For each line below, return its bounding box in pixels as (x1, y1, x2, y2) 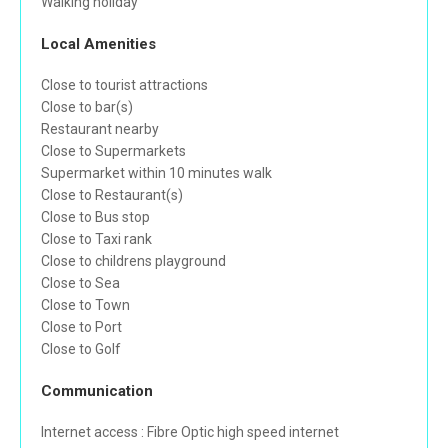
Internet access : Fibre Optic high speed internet (41, 424, 339, 441)
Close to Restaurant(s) (41, 187, 183, 204)
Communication (41, 382, 153, 401)
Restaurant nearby (41, 121, 159, 138)
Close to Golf (41, 341, 121, 358)
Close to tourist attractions (41, 77, 208, 94)
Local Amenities (41, 35, 156, 54)
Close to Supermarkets (41, 143, 186, 160)
